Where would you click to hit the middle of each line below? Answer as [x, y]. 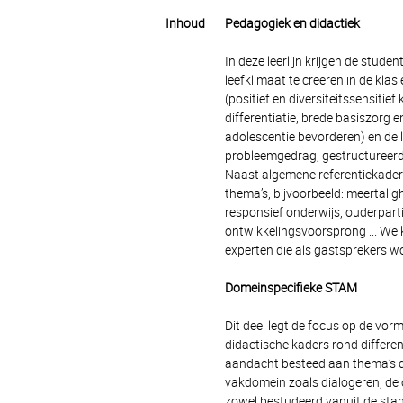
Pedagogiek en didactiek [292, 23]
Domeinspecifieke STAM [291, 288]
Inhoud [185, 23]
